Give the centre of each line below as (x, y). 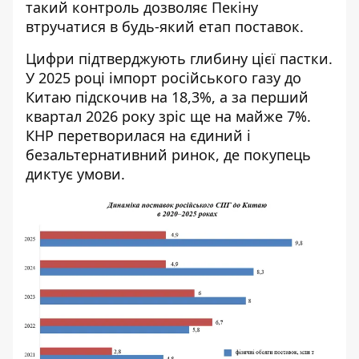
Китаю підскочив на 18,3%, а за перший (167, 97)
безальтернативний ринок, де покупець (168, 155)
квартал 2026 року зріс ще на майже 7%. (168, 116)
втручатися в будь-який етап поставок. (165, 26)
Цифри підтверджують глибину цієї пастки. (179, 58)
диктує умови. (75, 174)
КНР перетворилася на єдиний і (138, 135)
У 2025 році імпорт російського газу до (163, 78)
